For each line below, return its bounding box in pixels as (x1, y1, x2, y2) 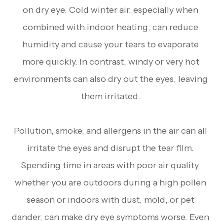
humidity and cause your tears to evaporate (22, 39, 199, 50)
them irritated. (80, 91, 141, 102)
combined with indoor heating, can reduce (23, 22, 198, 33)
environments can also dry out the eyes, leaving (13, 74, 208, 85)
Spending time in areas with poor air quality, (21, 160, 200, 171)
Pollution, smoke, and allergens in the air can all (14, 125, 207, 137)
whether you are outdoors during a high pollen (15, 177, 206, 188)
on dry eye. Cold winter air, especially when (23, 4, 198, 16)
